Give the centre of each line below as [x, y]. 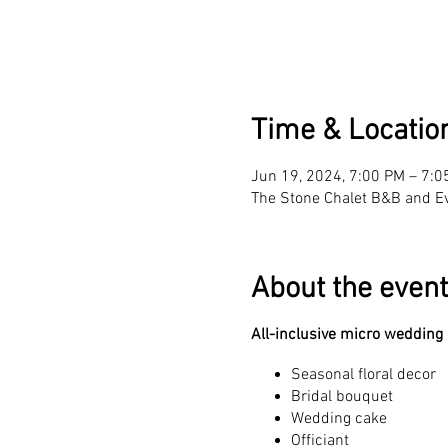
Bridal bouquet [341, 396]
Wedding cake [338, 418]
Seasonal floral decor [363, 374]
